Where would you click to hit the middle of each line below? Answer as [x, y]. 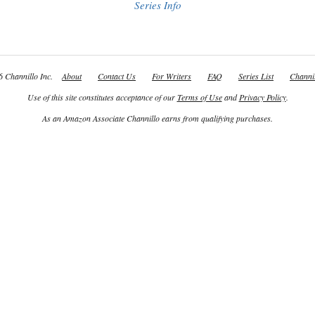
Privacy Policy [262, 97]
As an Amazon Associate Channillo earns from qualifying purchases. [157, 118]
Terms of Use [199, 97]
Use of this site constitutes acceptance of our [102, 97]
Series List [256, 76]
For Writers [172, 76]
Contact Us [117, 76]
